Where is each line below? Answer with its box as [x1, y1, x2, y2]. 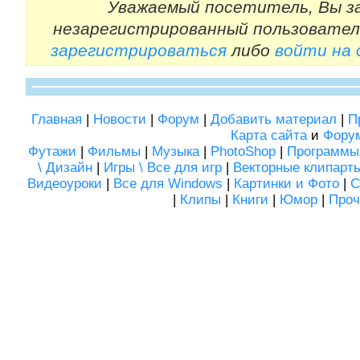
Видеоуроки [27, 176, 102, 191]
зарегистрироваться [50, 41, 227, 59]
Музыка [152, 144, 199, 159]
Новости [92, 112, 146, 127]
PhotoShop [211, 144, 276, 159]
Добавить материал [210, 112, 337, 127]
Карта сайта [231, 128, 307, 143]
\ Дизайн [38, 160, 92, 175]
